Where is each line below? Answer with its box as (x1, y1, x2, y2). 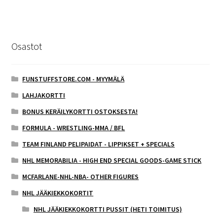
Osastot (11, 40, 42, 53)
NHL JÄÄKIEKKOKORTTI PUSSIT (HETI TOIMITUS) (33, 204, 182, 214)
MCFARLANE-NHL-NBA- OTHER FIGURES (22, 172, 139, 181)
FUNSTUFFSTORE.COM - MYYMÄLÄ (22, 74, 125, 83)
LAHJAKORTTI (22, 90, 66, 100)
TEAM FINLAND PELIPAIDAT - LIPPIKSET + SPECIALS (22, 139, 175, 148)
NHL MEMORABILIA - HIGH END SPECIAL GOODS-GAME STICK (22, 155, 202, 165)
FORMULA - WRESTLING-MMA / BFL (22, 123, 125, 132)
